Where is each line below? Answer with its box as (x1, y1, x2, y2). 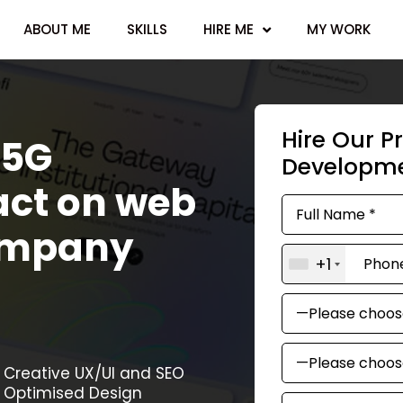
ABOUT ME (23, 20, 91, 39)
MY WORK (307, 20, 371, 39)
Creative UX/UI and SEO (4, 363, 184, 384)
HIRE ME (203, 20, 254, 39)
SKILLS (127, 20, 167, 39)
